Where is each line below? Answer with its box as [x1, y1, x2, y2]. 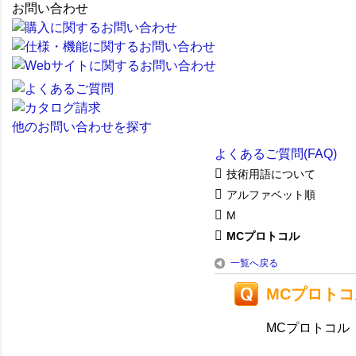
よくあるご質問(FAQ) [215, 147, 337, 161]
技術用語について [226, 167, 315, 180]
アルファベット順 [226, 188, 315, 201]
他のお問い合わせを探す [12, 120, 152, 133]
